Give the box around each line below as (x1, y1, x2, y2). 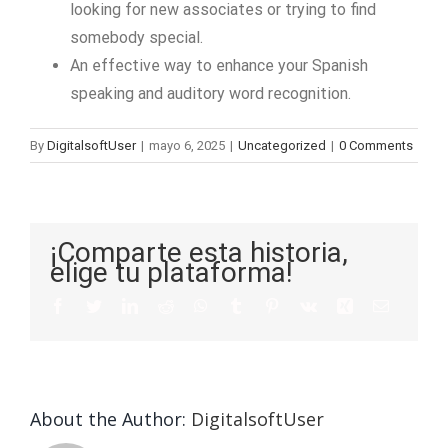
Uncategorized (238, 138, 326, 153)
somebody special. (70, 28, 203, 47)
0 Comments (339, 138, 413, 153)
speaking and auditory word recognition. (70, 84, 351, 103)
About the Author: (30, 407, 191, 431)
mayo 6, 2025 (149, 138, 225, 153)
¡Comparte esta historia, (50, 236, 348, 269)
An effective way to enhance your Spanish (70, 56, 368, 75)
